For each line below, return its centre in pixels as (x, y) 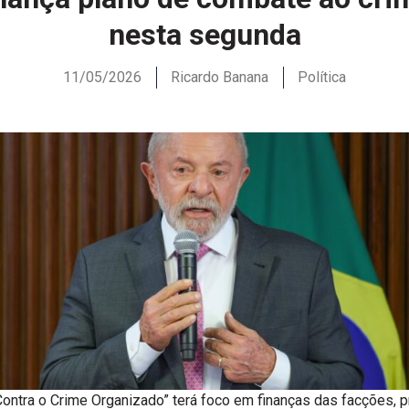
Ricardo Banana (220, 77)
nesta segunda (204, 34)
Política (322, 77)
